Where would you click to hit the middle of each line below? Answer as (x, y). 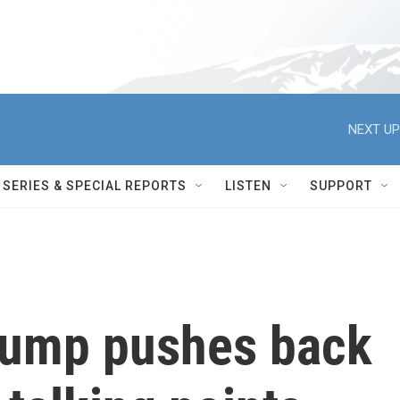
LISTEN (248, 186)
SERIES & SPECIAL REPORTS (95, 186)
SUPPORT (341, 186)
